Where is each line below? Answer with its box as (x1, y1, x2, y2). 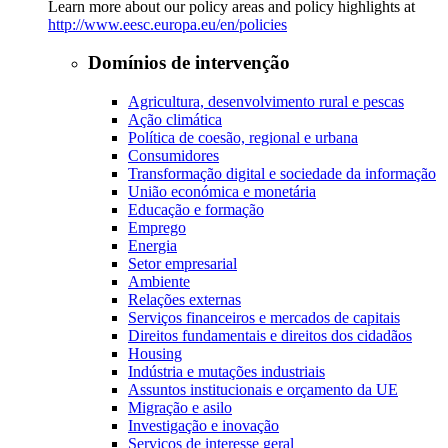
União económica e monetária (128, 183, 316, 200)
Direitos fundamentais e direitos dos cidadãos (128, 327, 412, 344)
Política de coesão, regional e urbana (128, 129, 358, 146)
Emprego (128, 219, 186, 236)
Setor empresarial (128, 255, 237, 272)
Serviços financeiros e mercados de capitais (128, 309, 400, 326)
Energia (128, 237, 177, 254)
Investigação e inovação (128, 417, 279, 434)
